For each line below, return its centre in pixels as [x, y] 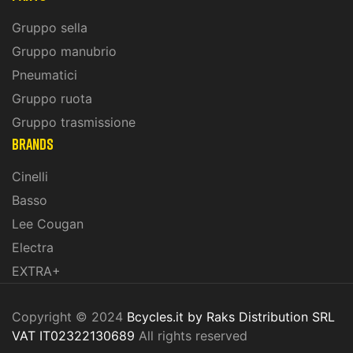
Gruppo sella [50, 28]
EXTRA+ [36, 271]
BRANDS [33, 144]
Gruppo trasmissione [74, 123]
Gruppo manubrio [64, 52]
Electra [33, 248]
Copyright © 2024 [69, 317]
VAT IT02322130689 [75, 336]
